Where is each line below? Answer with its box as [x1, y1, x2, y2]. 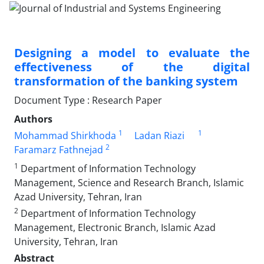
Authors [14, 112, 52, 126]
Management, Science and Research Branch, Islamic [14, 176, 244, 189]
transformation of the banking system [14, 72, 238, 89]
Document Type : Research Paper [14, 93, 162, 107]
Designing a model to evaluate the [14, 44, 250, 61]
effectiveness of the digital [14, 58, 250, 75]
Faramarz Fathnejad [14, 143, 103, 156]
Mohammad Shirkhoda [14, 128, 116, 142]
